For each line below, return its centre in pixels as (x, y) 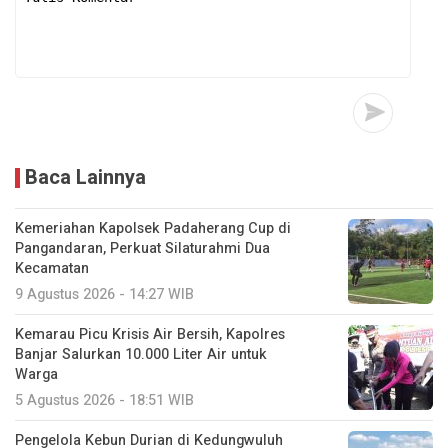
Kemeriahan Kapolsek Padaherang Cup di (153, 229)
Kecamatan (52, 269)
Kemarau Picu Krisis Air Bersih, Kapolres (150, 335)
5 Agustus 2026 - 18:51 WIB (104, 401)
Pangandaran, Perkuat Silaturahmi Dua (142, 249)
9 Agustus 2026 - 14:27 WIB (104, 295)
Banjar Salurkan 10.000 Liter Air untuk (141, 355)
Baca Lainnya (85, 178)
